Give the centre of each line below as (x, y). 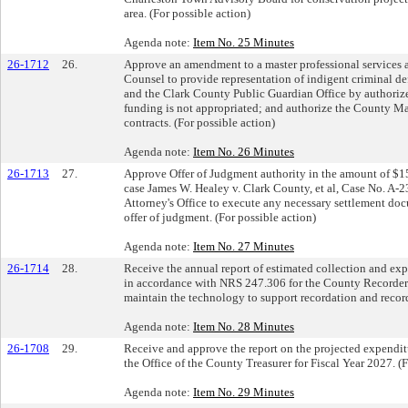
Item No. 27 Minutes (244, 246)
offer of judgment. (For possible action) (220, 217)
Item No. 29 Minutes (244, 392)
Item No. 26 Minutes (244, 151)
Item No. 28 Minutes (244, 326)
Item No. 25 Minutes (244, 42)
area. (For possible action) (187, 13)
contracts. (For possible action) (199, 122)
